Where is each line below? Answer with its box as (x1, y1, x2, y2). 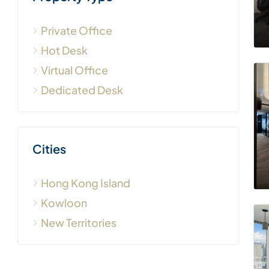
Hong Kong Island (41, 176, 130, 190)
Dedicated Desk (41, 83, 123, 97)
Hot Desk (41, 43, 88, 58)
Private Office (41, 23, 112, 38)
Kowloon (41, 196, 87, 210)
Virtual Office (41, 63, 108, 77)
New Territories (41, 216, 116, 230)
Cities (32, 141, 66, 157)
